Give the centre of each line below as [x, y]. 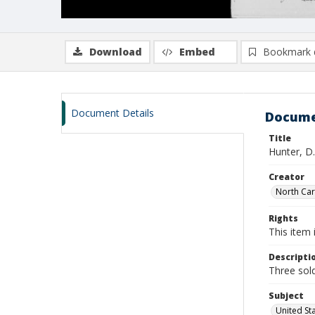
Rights [283, 218]
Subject [286, 296]
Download [116, 52]
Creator [287, 177]
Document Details [112, 113]
